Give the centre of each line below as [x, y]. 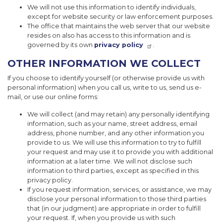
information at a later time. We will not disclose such [110, 162]
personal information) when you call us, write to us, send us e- [105, 88]
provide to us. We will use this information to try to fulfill [114, 143]
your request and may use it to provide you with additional [120, 152]
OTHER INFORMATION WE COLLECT [104, 64]
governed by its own [61, 45]
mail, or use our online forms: [53, 97]
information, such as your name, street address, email [112, 124]
